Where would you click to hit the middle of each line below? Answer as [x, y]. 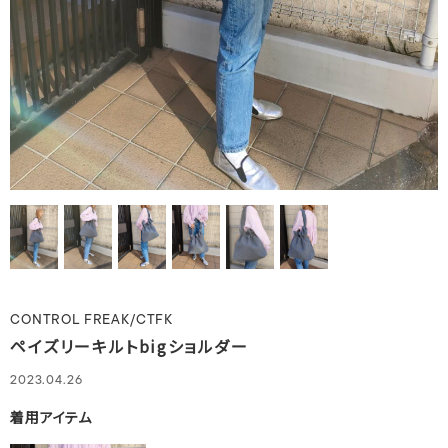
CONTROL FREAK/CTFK [92, 321]
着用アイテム [51, 417]
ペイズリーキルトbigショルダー [129, 346]
